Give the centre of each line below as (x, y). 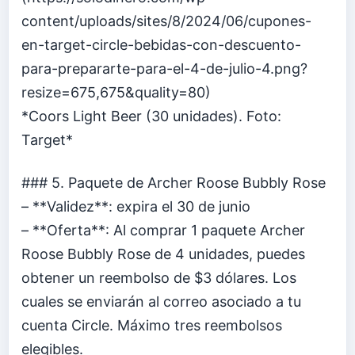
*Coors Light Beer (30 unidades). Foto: (151, 116)
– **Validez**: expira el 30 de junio (136, 206)
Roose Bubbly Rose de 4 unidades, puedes (163, 254)
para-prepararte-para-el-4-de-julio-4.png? (164, 69)
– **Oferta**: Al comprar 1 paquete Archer (163, 230)
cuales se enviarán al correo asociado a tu (161, 301)
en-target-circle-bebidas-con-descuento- (161, 45)
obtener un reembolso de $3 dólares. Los (159, 277)
